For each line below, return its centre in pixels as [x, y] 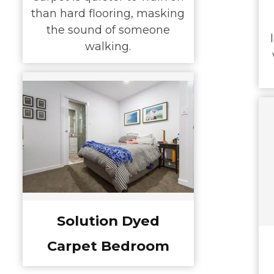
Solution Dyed [108, 220]
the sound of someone [108, 30]
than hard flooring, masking [108, 14]
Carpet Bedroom [108, 246]
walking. [108, 47]
